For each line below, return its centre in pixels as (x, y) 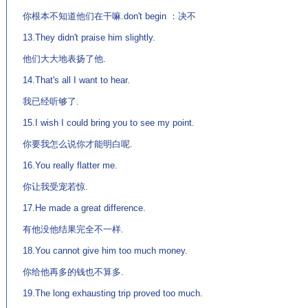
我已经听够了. (51, 101)
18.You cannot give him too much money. (105, 251)
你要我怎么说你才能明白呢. (78, 144)
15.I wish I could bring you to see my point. (109, 123)
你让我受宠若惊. (55, 187)
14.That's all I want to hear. (76, 80)
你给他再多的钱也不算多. (73, 272)
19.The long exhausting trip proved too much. (113, 293)
